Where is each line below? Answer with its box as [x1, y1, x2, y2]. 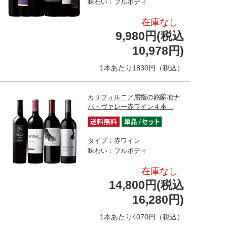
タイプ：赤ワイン [88, 136, 140, 144]
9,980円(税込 [116, 29, 184, 43]
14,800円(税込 [109, 178, 184, 192]
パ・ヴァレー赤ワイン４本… [88, 102, 173, 110]
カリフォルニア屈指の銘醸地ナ [88, 93, 180, 101]
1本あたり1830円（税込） [100, 63, 184, 72]
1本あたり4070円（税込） [100, 212, 184, 221]
